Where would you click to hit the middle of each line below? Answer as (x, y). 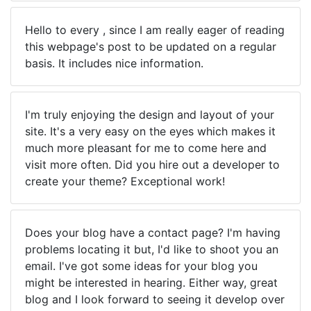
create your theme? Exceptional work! (125, 181)
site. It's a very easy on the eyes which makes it (150, 131)
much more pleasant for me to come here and (146, 148)
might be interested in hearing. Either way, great (151, 283)
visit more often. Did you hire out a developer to (152, 165)
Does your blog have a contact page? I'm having (153, 233)
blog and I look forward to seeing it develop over (155, 299)
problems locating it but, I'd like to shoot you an (152, 249)
